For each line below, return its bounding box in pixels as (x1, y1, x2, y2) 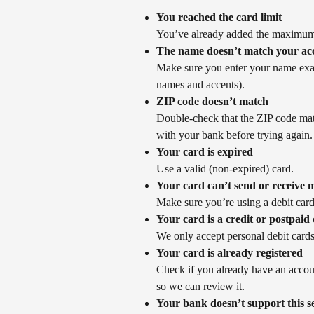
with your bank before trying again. (156, 129, 313, 142)
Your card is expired (156, 146, 253, 158)
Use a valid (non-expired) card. (156, 163, 294, 175)
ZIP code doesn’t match (156, 95, 268, 108)
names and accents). (156, 78, 245, 91)
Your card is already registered (156, 247, 303, 259)
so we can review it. (156, 280, 245, 293)
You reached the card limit (156, 11, 282, 24)
